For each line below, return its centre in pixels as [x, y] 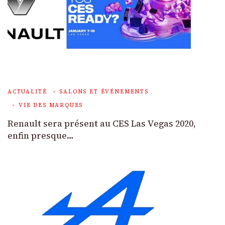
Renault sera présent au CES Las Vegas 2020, [102, 123]
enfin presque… [41, 135]
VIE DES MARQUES [51, 105]
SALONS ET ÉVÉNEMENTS [104, 91]
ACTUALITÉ [27, 91]
